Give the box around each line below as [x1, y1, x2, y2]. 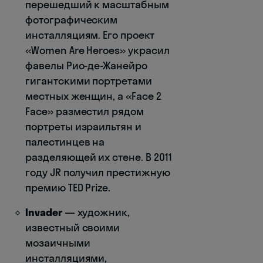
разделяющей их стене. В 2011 [25, 150, 172, 164]
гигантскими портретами [25, 73, 152, 87]
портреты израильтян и [25, 119, 141, 133]
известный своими [25, 220, 120, 234]
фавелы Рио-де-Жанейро [25, 58, 147, 72]
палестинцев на [25, 134, 105, 149]
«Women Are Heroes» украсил [25, 43, 170, 57]
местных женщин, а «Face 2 [25, 89, 161, 103]
